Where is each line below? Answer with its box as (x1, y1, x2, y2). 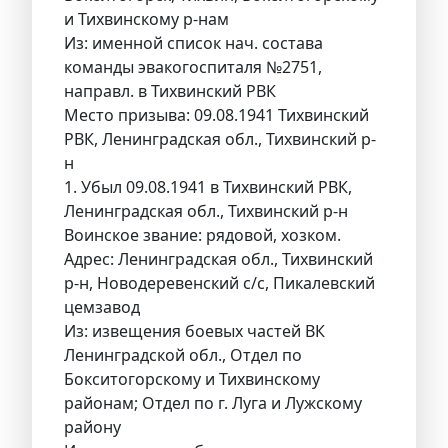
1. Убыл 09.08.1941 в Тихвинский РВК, (64, 176, 352, 199)
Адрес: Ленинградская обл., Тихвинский (64, 248, 373, 271)
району (64, 416, 121, 439)
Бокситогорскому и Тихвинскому (64, 368, 320, 391)
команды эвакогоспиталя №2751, (64, 56, 322, 79)
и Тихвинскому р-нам (64, 8, 229, 31)
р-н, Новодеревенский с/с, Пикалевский (64, 272, 375, 295)
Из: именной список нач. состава (64, 32, 323, 55)
